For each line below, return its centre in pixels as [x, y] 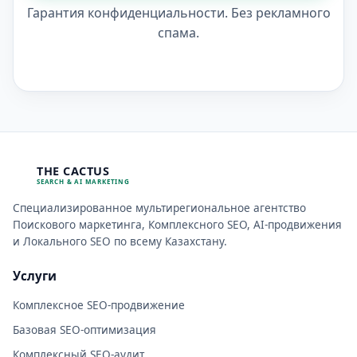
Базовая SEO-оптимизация [84, 329]
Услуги [35, 275]
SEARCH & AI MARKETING [83, 182]
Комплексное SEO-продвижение [99, 304]
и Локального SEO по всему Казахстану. [120, 241]
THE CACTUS [73, 171]
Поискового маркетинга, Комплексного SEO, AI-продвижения [177, 224]
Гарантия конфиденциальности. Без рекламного [178, 12]
